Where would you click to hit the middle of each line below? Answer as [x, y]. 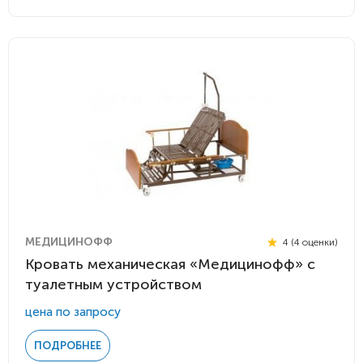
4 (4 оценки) [309, 242]
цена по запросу [73, 312]
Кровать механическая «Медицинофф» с [170, 264]
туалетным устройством [113, 284]
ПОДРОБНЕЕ [68, 346]
